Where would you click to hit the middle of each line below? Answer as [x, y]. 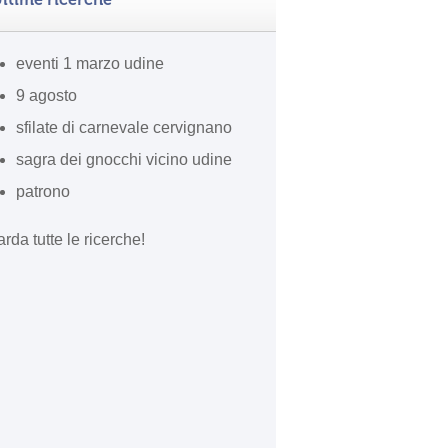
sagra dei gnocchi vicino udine [124, 159]
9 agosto [46, 95]
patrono [43, 191]
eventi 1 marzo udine [90, 63]
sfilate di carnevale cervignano [124, 127]
